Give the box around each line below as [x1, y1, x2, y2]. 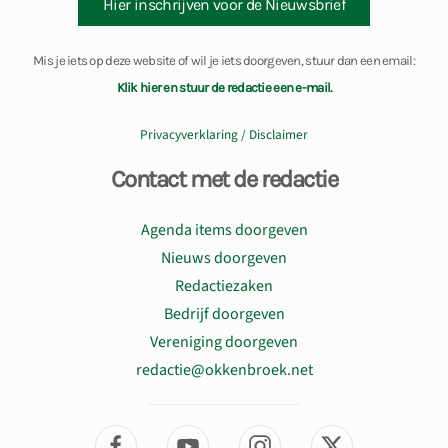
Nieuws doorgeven [161, 247, 287, 270]
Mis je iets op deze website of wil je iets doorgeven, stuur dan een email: [33, 53, 415, 69]
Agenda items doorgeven [140, 219, 308, 242]
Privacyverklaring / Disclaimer [140, 125, 308, 145]
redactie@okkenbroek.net [135, 359, 313, 382]
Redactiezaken [175, 275, 273, 298]
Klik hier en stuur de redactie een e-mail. [116, 80, 332, 96]
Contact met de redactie [110, 165, 338, 194]
